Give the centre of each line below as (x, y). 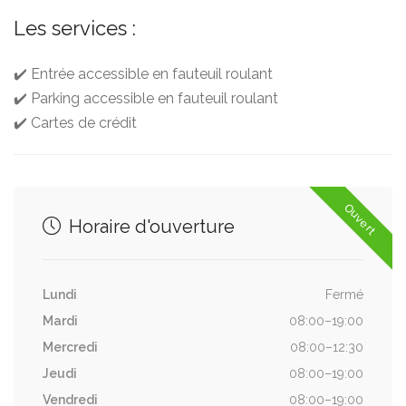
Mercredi (70, 347)
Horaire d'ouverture (150, 227)
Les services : (75, 28)
